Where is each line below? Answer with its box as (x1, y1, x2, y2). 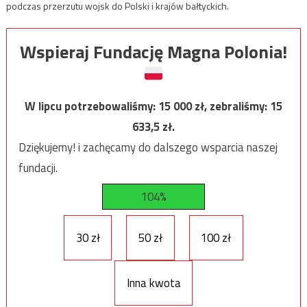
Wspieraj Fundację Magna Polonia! (20, 38, 287, 65)
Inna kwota (126, 273, 181, 292)
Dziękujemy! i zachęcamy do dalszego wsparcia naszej (18, 138, 278, 156)
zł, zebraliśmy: (195, 97, 270, 115)
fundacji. (18, 158, 58, 177)
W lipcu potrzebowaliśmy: (25, 97, 158, 115)
